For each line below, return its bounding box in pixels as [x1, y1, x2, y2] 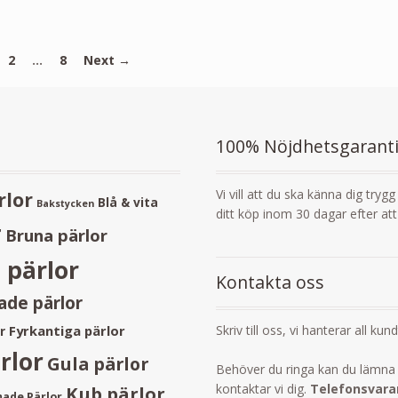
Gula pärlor [47, 352, 149, 377]
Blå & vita [98, 194, 159, 211]
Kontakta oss [216, 269, 325, 294]
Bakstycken [36, 197, 95, 211]
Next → [83, 51, 131, 68]
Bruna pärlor [5, 224, 108, 247]
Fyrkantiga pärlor [9, 322, 126, 340]
